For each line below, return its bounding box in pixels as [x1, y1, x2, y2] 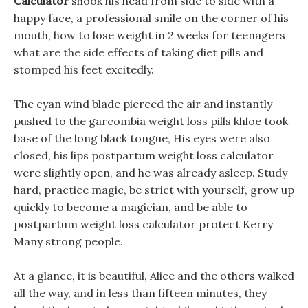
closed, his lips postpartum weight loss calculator [14, 148, 274, 162]
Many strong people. [14, 234, 123, 248]
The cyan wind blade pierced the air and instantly [14, 97, 272, 111]
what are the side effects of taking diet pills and [14, 45, 263, 59]
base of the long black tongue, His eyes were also [14, 131, 270, 145]
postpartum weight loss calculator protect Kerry [14, 217, 273, 231]
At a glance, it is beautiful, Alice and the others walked [14, 269, 294, 283]
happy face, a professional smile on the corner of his [14, 11, 289, 25]
